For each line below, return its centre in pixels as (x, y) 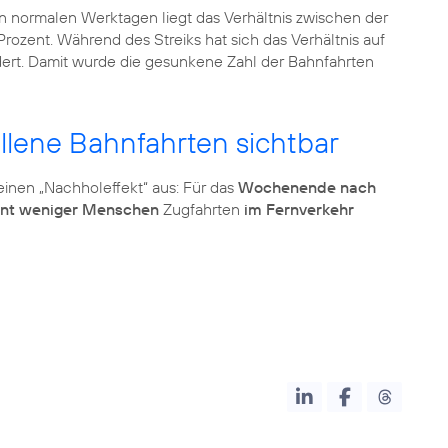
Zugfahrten (201, 208)
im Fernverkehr (299, 208)
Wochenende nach (307, 186)
